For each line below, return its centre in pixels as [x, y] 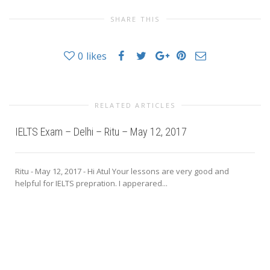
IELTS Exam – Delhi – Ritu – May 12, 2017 [101, 132]
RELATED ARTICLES [135, 105]
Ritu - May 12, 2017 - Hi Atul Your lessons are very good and [122, 171]
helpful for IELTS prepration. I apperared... [91, 184]
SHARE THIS [135, 19]
